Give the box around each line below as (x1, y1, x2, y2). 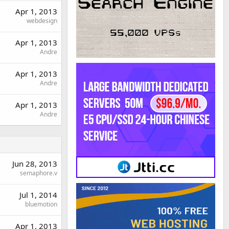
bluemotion (25, 200, 57, 209)
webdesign (27, 16, 57, 25)
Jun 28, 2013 (12, 158, 57, 169)
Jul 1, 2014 (19, 190, 57, 200)
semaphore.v (20, 169, 57, 177)
